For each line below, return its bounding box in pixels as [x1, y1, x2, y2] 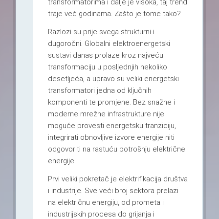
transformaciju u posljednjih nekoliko [47, 63, 167, 72]
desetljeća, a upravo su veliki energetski [47, 74, 179, 84]
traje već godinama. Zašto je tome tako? [47, 9, 181, 19]
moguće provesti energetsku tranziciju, [47, 121, 176, 131]
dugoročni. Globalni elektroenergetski [47, 39, 170, 48]
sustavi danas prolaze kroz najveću [47, 51, 163, 60]
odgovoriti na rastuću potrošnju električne [47, 145, 185, 154]
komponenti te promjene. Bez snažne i [47, 98, 175, 107]
